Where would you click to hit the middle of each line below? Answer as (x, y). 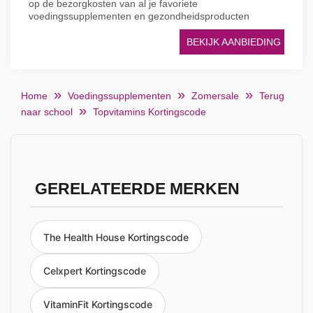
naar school (47, 112)
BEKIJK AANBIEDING (234, 42)
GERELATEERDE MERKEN (137, 189)
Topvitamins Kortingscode (150, 112)
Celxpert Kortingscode (95, 271)
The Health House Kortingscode (116, 237)
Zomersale (215, 96)
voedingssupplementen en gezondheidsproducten (139, 16)
